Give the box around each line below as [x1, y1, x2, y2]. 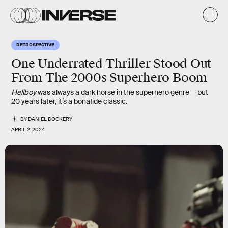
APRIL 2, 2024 [11, 126, 45, 133]
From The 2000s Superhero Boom [11, 70, 208, 85]
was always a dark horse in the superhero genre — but [36, 88, 208, 97]
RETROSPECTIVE [16, 41, 54, 47]
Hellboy [11, 88, 36, 97]
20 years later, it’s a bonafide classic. [11, 97, 127, 106]
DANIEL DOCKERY [28, 116, 73, 122]
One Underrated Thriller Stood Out [11, 56, 212, 71]
